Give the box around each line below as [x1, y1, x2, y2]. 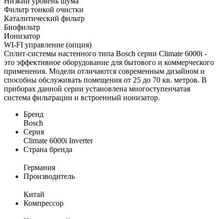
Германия [23, 163, 55, 172]
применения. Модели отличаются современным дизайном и [4, 66, 205, 75]
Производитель [23, 172, 75, 180]
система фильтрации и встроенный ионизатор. [4, 93, 160, 102]
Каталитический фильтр [4, 14, 85, 22]
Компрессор [23, 198, 64, 207]
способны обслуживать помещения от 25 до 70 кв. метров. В [4, 75, 207, 84]
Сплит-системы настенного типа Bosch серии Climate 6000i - [4, 49, 207, 58]
